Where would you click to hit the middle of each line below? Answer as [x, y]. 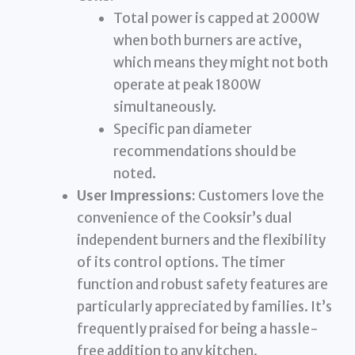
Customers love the [260, 196]
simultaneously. [164, 107]
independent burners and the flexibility [202, 240]
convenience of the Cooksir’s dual [185, 218]
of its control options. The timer [181, 263]
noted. [134, 174]
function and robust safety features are [203, 285]
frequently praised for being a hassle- [198, 329]
